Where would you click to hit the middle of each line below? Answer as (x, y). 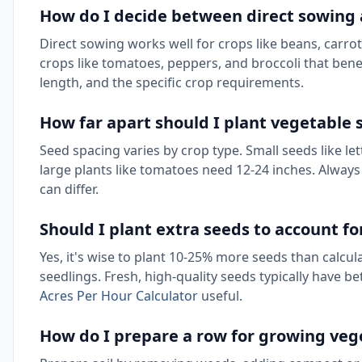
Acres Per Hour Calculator (119, 296)
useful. (220, 296)
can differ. (69, 189)
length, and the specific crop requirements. (172, 82)
